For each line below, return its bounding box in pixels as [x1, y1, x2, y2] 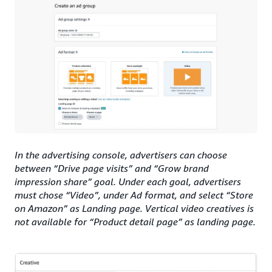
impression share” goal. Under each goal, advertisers [15, 175, 241, 188]
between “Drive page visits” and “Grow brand [15, 162, 209, 175]
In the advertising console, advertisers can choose [15, 149, 227, 161]
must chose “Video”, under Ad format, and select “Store [15, 189, 253, 202]
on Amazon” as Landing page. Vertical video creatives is [15, 202, 254, 215]
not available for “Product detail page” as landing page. [15, 216, 256, 228]
